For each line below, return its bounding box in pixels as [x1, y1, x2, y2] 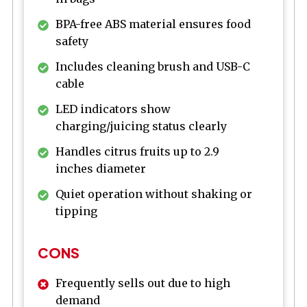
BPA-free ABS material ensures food [56, 16, 251, 31]
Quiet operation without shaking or [56, 186, 252, 201]
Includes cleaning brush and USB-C [56, 59, 250, 73]
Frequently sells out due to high [56, 276, 230, 291]
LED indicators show [56, 101, 171, 116]
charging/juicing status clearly [56, 119, 227, 133]
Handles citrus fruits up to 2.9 [56, 144, 219, 158]
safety [56, 34, 88, 48]
